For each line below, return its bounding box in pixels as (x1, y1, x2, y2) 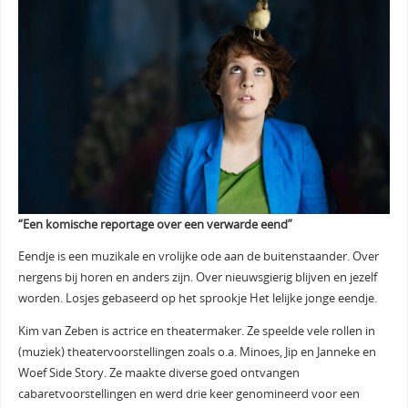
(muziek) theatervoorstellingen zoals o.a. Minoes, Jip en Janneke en (17, 343, 376, 360)
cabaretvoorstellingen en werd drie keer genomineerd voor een (17, 385, 360, 402)
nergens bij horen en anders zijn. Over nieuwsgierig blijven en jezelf (17, 270, 377, 286)
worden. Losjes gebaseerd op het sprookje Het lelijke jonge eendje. (17, 291, 380, 307)
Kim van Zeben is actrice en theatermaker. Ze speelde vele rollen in (17, 322, 375, 339)
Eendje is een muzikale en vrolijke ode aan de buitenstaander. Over (17, 249, 379, 265)
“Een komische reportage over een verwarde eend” (17, 216, 292, 232)
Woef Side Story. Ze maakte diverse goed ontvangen (17, 364, 300, 381)
